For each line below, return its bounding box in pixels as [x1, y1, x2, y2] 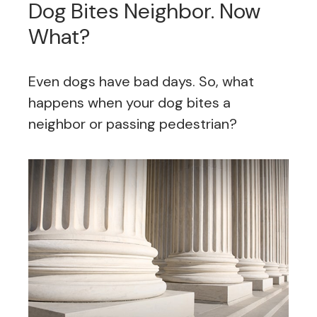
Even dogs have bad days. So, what [28, 72, 254, 91]
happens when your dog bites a [28, 93, 231, 113]
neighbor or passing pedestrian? [28, 115, 237, 134]
